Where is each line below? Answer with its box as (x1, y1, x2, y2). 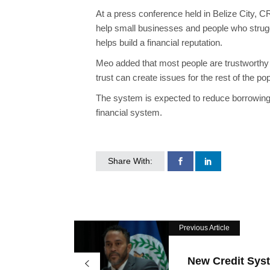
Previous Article (179, 224, 230, 233)
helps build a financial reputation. (96, 37, 222, 48)
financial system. (96, 107, 162, 118)
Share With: (108, 156, 152, 166)
